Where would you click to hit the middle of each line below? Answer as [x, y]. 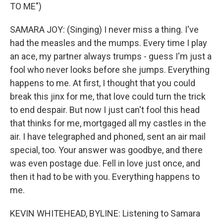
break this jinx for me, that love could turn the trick [108, 96]
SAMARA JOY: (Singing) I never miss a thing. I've [104, 29]
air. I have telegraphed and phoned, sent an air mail [108, 137]
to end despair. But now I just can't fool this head [105, 110]
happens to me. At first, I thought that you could [103, 83]
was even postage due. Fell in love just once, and [105, 163]
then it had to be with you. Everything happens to [105, 177]
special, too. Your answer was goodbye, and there [106, 150]
